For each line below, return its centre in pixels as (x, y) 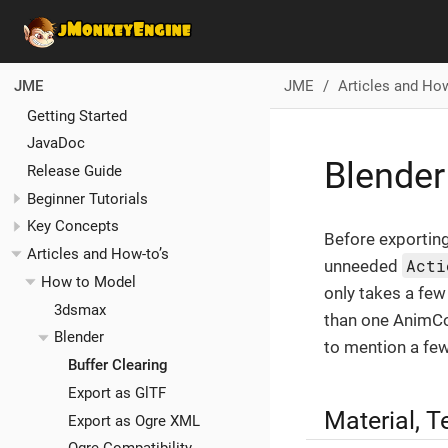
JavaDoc (56, 143)
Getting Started (77, 115)
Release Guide (74, 170)
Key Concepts (73, 226)
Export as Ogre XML (133, 420)
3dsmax (80, 309)
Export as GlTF (116, 392)
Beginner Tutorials (87, 198)
